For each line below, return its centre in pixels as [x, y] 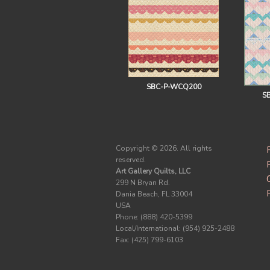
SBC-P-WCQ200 [174, 87]
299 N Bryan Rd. [143, 183]
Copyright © [138, 148]
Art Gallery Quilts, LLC [153, 171]
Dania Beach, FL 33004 [154, 194]
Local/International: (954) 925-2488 [175, 228]
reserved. [131, 160]
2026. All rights [186, 148]
